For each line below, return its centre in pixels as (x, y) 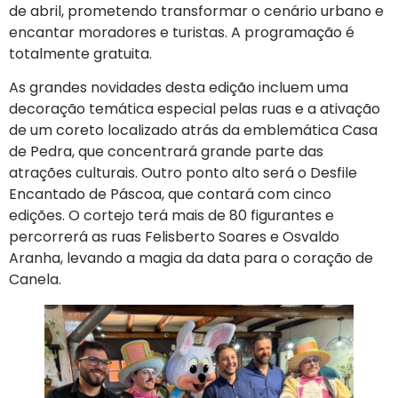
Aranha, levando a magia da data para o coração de (191, 258)
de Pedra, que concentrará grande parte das (166, 151)
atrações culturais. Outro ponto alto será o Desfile (183, 172)
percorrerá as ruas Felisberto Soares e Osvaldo (174, 236)
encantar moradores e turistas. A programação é (182, 32)
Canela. (35, 279)
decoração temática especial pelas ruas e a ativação (195, 108)
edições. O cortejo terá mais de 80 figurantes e (171, 215)
